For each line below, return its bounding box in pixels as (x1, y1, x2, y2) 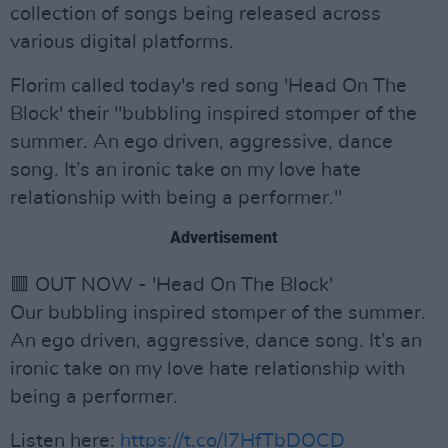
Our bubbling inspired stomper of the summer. (10, 303, 426, 323)
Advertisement (170, 228, 278, 247)
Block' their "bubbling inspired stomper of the (10, 104, 417, 124)
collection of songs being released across (10, 4, 381, 24)
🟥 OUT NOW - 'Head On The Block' (10, 275, 333, 295)
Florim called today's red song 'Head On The (10, 76, 407, 96)
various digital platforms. (10, 32, 234, 52)
